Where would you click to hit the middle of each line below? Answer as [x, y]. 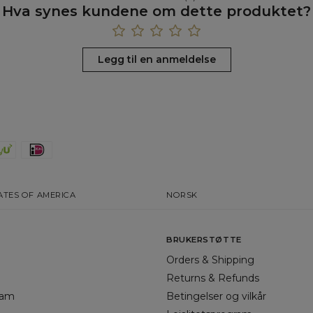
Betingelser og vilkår [216, 296]
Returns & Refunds [212, 278]
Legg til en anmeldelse [156, 59]
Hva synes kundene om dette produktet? [156, 12]
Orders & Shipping [210, 260]
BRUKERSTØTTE [204, 239]
